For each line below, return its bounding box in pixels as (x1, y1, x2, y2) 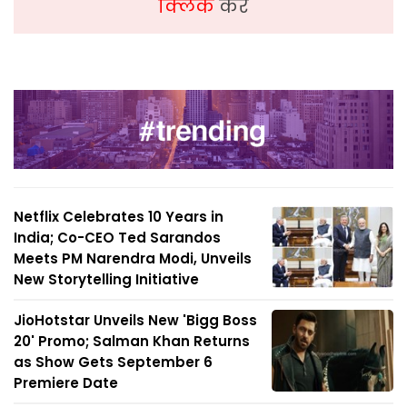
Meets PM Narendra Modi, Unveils (14, 249, 252, 269)
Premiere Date (14, 373, 118, 393)
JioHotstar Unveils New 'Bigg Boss (14, 311, 257, 331)
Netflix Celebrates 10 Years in (14, 207, 223, 227)
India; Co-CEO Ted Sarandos (14, 228, 221, 248)
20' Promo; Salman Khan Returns (14, 332, 250, 352)
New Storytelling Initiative (14, 270, 199, 290)
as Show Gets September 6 (14, 352, 213, 372)
